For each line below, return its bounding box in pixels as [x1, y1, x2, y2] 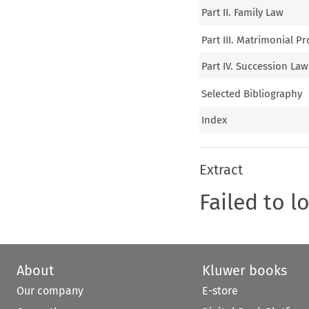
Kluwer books [201, 262, 287, 279]
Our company [17, 284, 83, 298]
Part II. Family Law [201, 6, 284, 19]
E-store [201, 284, 238, 298]
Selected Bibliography [201, 87, 303, 100]
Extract [199, 161, 243, 179]
